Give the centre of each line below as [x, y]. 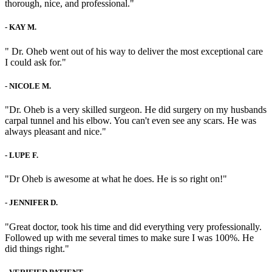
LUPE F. [24, 155]
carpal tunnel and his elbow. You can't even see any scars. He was [131, 120]
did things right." [37, 248]
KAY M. [23, 27]
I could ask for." [36, 62]
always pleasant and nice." [56, 131]
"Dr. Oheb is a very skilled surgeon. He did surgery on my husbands [136, 109]
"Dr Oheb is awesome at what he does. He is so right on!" [116, 179]
